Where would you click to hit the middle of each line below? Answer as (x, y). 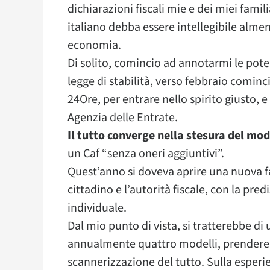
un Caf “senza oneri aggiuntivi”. (146, 154)
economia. (94, 45)
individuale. (97, 208)
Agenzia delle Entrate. (123, 118)
